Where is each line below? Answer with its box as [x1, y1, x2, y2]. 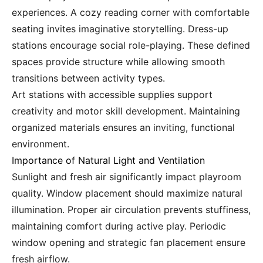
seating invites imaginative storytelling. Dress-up [12, 23, 228, 35]
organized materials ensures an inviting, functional [12, 122, 235, 134]
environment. [12, 138, 69, 150]
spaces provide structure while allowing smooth [12, 56, 225, 68]
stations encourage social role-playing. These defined [12, 39, 250, 52]
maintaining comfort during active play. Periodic [12, 220, 226, 232]
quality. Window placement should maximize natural [12, 187, 242, 200]
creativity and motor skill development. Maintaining [12, 105, 240, 117]
